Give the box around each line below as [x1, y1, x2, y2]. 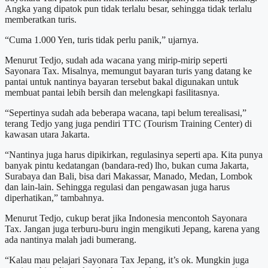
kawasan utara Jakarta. [5, 129, 90, 139]
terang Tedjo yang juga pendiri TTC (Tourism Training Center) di [5, 118, 252, 129]
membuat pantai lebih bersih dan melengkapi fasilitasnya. [5, 87, 220, 98]
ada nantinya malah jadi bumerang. [5, 234, 136, 245]
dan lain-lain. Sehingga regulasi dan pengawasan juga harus [5, 181, 230, 192]
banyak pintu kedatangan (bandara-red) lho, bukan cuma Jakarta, [5, 160, 249, 170]
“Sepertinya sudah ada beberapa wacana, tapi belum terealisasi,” [5, 107, 246, 118]
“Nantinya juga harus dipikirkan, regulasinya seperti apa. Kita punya [5, 149, 263, 160]
